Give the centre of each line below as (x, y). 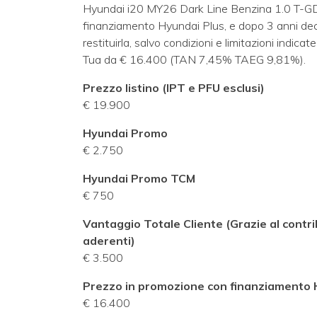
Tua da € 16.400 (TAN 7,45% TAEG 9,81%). (194, 59)
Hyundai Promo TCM (139, 178)
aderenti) (109, 241)
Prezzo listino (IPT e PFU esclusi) (174, 88)
